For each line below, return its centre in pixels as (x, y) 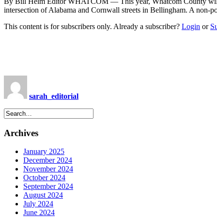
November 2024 (48, 169)
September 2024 (48, 186)
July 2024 (38, 204)
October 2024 (44, 178)
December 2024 (48, 160)
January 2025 (44, 152)
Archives (21, 133)
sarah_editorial (54, 96)
